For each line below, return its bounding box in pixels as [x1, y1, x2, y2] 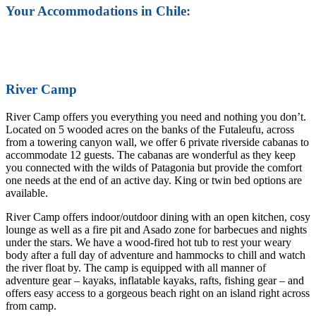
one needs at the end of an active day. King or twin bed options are [6, 174, 302, 186]
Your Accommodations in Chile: [6, 3, 190, 18]
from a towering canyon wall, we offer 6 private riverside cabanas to [6, 135, 309, 148]
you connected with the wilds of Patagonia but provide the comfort [6, 161, 302, 174]
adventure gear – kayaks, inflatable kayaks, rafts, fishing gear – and [6, 274, 304, 286]
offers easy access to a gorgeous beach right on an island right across [6, 286, 310, 299]
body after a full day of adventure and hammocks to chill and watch [6, 248, 305, 261]
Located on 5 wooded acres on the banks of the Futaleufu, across [6, 123, 294, 135]
